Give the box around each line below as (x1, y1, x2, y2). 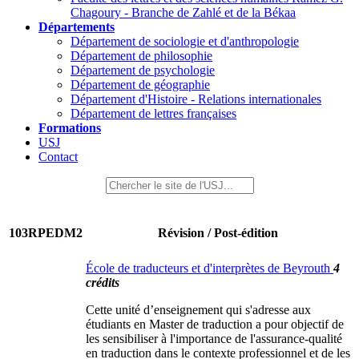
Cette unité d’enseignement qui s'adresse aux (86, 303, 311, 317)
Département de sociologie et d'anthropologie (71, 34, 299, 48)
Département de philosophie (71, 49, 212, 63)
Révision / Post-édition (158, 226, 278, 240)
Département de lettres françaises (71, 107, 236, 120)
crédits (86, 276, 119, 289)
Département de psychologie (71, 63, 215, 77)
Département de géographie (71, 78, 210, 91)
